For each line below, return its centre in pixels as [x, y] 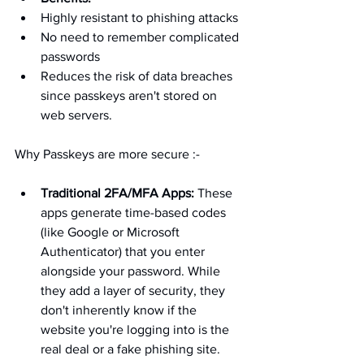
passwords [70, 57]
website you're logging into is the [136, 330]
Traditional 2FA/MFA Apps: [117, 193]
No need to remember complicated [141, 37]
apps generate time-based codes [135, 213]
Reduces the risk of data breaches [138, 76]
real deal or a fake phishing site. [130, 349]
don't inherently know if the [120, 310]
